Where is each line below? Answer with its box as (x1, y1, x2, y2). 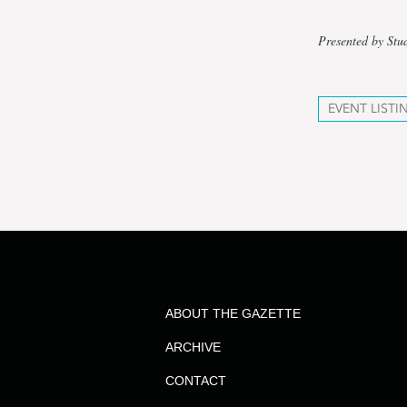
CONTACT (164, 373, 226, 388)
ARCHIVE (164, 340, 221, 354)
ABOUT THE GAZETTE (164, 306, 301, 321)
